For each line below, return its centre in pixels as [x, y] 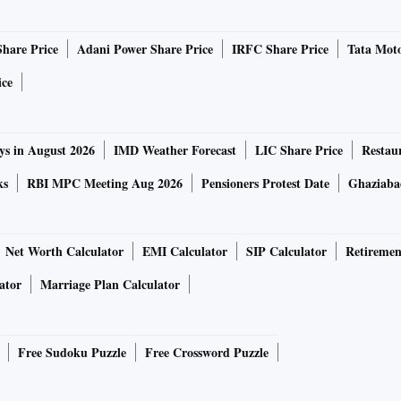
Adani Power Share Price [145, 49]
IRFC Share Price [280, 49]
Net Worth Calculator [64, 252]
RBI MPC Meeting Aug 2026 [105, 183]
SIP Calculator [286, 252]
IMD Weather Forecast [175, 150]
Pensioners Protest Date [265, 183]
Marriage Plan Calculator [110, 285]
